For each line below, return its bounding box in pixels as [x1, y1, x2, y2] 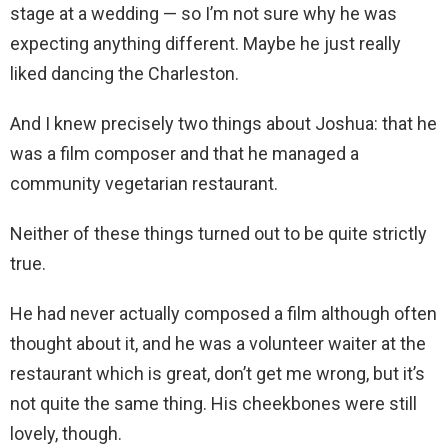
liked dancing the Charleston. [10, 63, 239, 85]
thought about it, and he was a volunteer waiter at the [10, 333, 426, 355]
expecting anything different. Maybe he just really [10, 33, 401, 55]
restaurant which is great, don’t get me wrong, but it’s [10, 363, 425, 385]
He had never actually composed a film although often [10, 303, 437, 325]
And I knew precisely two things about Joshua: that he [10, 113, 437, 135]
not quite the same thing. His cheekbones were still [10, 393, 417, 415]
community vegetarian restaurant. [10, 173, 278, 195]
